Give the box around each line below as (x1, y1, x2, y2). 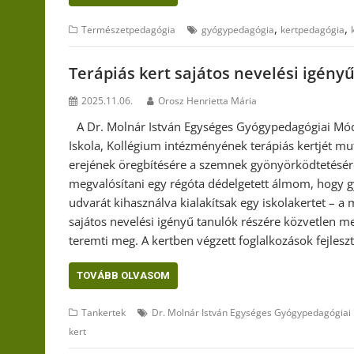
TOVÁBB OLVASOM (77, 269, 170, 281)
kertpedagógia (281, 23, 345, 36)
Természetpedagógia (81, 23, 175, 36)
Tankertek (81, 305, 126, 319)
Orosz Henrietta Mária (158, 93, 257, 107)
